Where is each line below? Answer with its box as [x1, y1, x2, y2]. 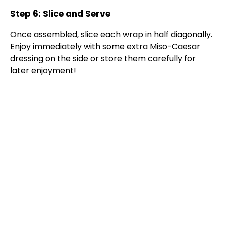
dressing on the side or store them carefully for [10, 53, 196, 65]
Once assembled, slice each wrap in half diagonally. [10, 29, 212, 41]
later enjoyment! [10, 65, 76, 77]
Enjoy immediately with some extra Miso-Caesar [10, 41, 200, 53]
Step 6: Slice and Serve [10, 8, 110, 20]
